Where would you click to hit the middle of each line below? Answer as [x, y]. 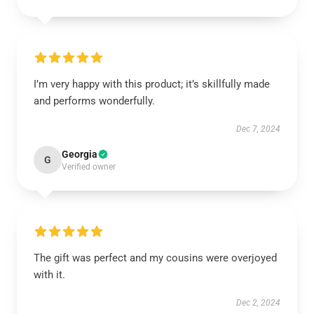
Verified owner [89, 167]
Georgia [80, 154]
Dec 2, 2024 [258, 303]
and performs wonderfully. [94, 101]
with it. [49, 275]
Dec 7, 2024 [258, 129]
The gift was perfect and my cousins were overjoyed [155, 258]
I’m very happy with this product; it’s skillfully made [152, 84]
